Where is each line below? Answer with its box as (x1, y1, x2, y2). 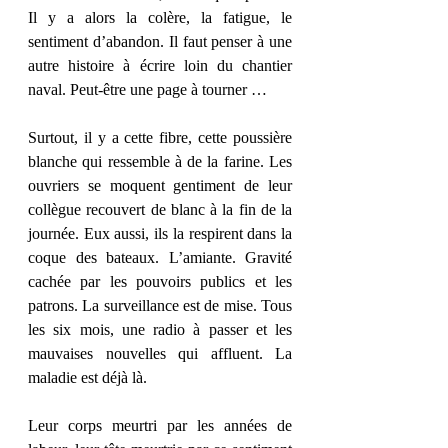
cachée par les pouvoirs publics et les (28, 273, 292, 290)
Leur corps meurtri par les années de (28, 417, 292, 434)
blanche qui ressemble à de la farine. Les (28, 153, 292, 170)
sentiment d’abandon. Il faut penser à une (28, 33, 292, 50)
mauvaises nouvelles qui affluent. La (28, 345, 292, 362)
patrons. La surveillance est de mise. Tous (28, 297, 292, 314)
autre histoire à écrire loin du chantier (28, 57, 292, 74)
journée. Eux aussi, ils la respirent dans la (28, 225, 292, 242)
